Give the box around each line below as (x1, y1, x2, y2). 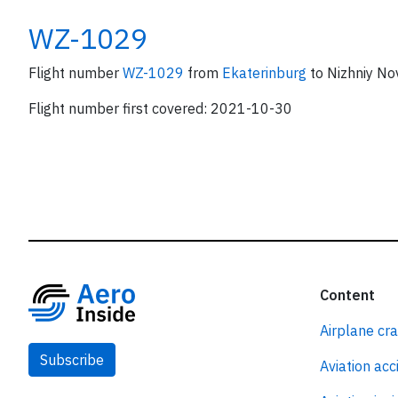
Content (319, 286, 375, 304)
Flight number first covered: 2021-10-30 (28, 99, 292, 117)
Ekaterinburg (222, 64, 310, 82)
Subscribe (40, 351, 104, 369)
